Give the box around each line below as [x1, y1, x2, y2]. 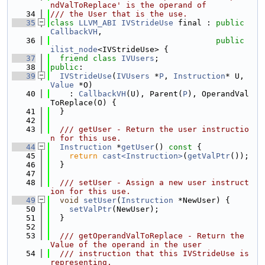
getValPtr [188, 151, 230, 160]
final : [173, 18, 216, 27]
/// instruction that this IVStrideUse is [50, 249, 249, 258]
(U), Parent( [126, 89, 183, 98]
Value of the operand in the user [50, 240, 202, 249]
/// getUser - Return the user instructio [50, 125, 249, 134]
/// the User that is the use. [50, 9, 188, 18]
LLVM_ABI [79, 18, 117, 27]
